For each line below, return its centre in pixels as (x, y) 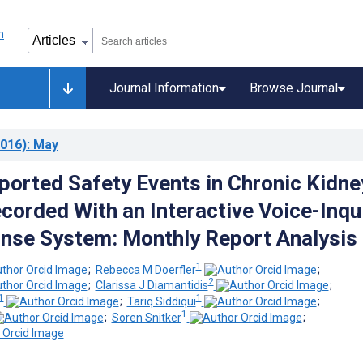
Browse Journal (294, 88)
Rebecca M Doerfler (145, 269)
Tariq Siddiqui (161, 301)
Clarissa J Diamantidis (152, 286)
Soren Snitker (146, 317)
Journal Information (164, 88)
